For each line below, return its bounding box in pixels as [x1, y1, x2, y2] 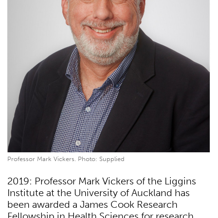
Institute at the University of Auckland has [7, 187, 190, 199]
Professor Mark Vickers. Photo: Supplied [7, 155, 125, 163]
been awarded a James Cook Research [7, 199, 178, 211]
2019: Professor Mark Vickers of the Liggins [7, 176, 196, 187]
